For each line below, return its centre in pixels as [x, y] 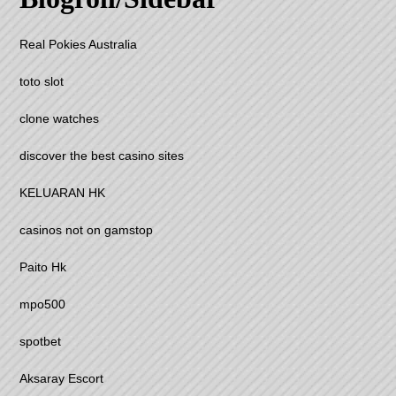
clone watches [60, 119]
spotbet [41, 342]
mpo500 [43, 305]
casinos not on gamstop [87, 230]
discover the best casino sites [102, 156]
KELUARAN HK [63, 193]
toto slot [42, 82]
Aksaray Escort [62, 379]
